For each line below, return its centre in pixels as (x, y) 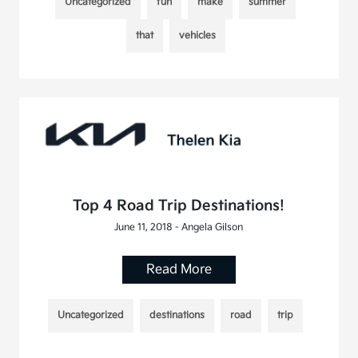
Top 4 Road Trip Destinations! (179, 205)
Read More (179, 269)
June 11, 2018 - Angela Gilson (179, 227)
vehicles (197, 35)
